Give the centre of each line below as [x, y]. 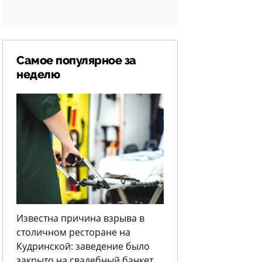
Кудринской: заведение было [83, 246]
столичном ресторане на [73, 232]
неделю [38, 75]
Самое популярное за [76, 61]
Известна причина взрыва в [80, 218]
